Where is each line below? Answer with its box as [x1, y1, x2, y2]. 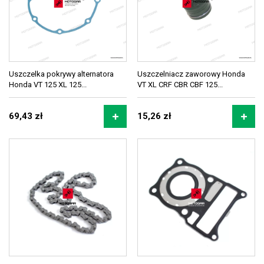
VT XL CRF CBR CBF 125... [137, 80, 223, 89]
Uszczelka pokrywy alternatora [9, 70, 114, 78]
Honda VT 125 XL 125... [9, 80, 87, 89]
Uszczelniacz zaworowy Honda [137, 70, 245, 78]
